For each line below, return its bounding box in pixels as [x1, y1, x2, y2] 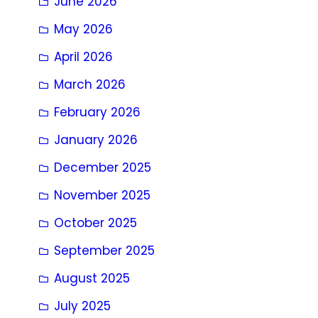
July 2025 [54, 297, 111, 314]
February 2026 [54, 103, 141, 121]
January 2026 [54, 131, 138, 148]
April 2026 [54, 48, 113, 65]
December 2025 [54, 158, 151, 176]
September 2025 [54, 241, 155, 259]
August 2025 [54, 269, 130, 287]
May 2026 [54, 20, 113, 38]
